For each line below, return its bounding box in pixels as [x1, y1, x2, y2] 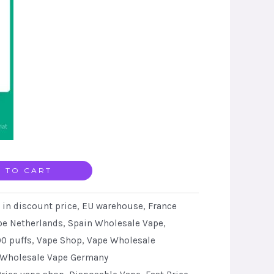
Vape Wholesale [86, 235, 155, 246]
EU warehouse [81, 201, 143, 212]
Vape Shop [36, 235, 82, 246]
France [147, 201, 177, 212]
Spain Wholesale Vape [67, 218, 163, 229]
